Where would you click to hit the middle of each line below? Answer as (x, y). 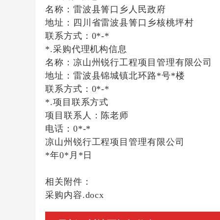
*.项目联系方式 (77, 102)
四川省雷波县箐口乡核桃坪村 (133, 23)
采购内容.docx (75, 195)
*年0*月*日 (69, 155)
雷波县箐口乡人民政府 (119, 9)
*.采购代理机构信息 (86, 49)
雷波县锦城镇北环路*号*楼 (129, 76)
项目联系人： (73, 115)
